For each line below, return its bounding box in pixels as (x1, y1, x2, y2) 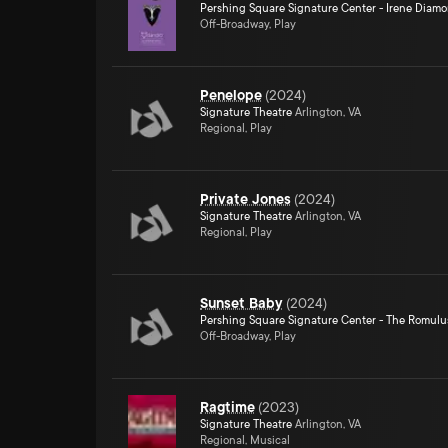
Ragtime (200, 399, 255, 415)
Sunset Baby (200, 295, 283, 311)
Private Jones (200, 191, 291, 207)
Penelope (200, 87, 262, 103)
